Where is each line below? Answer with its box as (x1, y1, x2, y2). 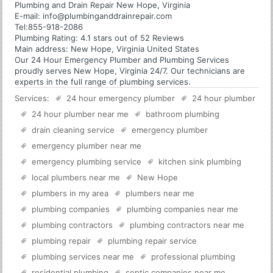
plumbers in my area (32, 188, 109, 198)
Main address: (15, 43, 71, 54)
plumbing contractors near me (130, 219, 245, 230)
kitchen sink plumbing (158, 156, 242, 166)
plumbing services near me (32, 251, 135, 261)
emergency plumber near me (32, 140, 142, 151)
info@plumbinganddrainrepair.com (43, 10, 172, 21)
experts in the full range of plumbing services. (15, 76, 191, 87)
